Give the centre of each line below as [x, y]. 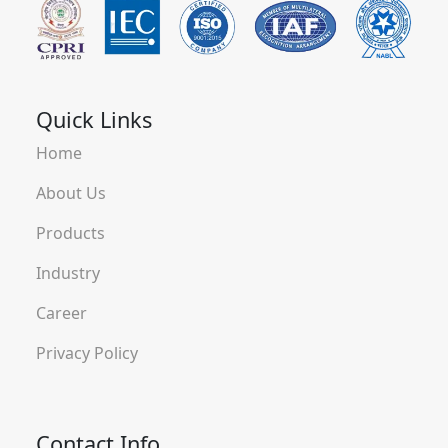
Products [70, 232]
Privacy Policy [87, 352]
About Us [71, 192]
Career [61, 312]
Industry [68, 272]
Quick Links [94, 119]
